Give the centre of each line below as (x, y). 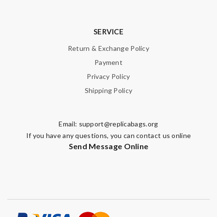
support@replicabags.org (118, 124)
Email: (69, 124)
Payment (108, 62)
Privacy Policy (108, 76)
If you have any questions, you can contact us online (108, 135)
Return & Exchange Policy (108, 48)
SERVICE (108, 31)
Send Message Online (108, 146)
